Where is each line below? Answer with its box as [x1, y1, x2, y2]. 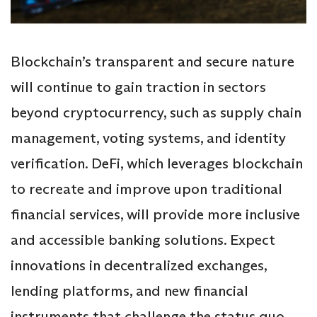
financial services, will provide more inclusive [11, 205, 300, 224]
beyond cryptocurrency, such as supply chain [11, 103, 301, 122]
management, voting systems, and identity [11, 129, 286, 148]
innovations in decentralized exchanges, [11, 256, 267, 275]
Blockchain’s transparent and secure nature [11, 52, 294, 71]
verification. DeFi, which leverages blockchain [11, 154, 303, 173]
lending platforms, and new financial [11, 282, 248, 301]
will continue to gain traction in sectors [11, 78, 266, 97]
